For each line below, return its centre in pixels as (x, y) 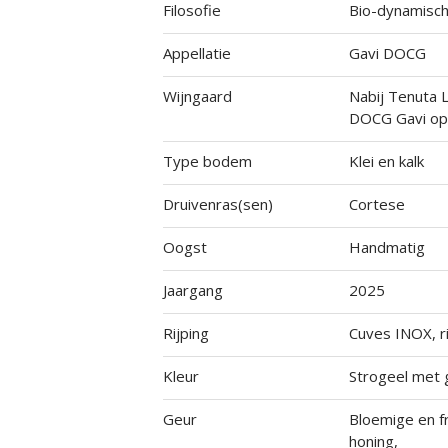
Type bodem (207, 161)
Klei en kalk (387, 161)
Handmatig (387, 247)
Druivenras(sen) (217, 204)
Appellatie (196, 53)
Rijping (185, 333)
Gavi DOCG (388, 53)
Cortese (377, 204)
